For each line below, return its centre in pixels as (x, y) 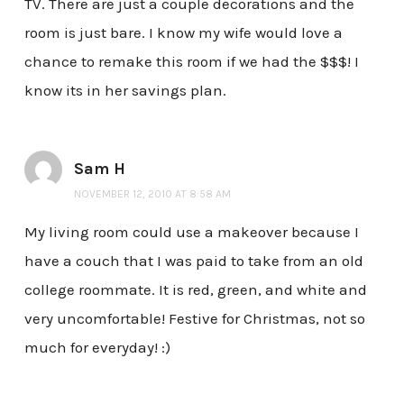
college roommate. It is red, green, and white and (195, 290)
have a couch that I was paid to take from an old (193, 261)
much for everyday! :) (97, 348)
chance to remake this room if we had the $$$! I (191, 62)
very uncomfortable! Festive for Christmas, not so (194, 319)
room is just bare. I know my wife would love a (183, 33)
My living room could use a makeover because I (191, 232)
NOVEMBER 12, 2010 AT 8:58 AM (152, 194)
